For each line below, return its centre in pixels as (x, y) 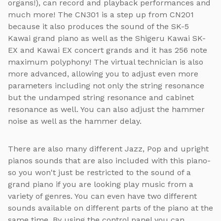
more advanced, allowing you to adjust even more (103, 74)
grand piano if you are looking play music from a (101, 184)
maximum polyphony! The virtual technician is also (106, 62)
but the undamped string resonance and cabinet (101, 98)
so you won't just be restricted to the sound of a (99, 173)
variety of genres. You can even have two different (102, 196)
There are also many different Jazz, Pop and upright (108, 149)
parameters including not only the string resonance (106, 86)
